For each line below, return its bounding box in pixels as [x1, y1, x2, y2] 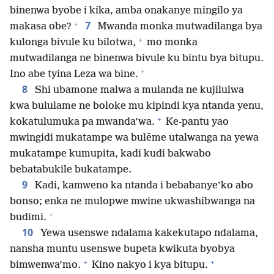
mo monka [144, 37, 198, 49]
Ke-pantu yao [163, 116, 229, 128]
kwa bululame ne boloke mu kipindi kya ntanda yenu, [10, 100, 264, 113]
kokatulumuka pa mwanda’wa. [10, 116, 155, 128]
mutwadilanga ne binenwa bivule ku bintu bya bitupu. [10, 53, 264, 65]
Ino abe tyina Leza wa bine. [10, 68, 138, 81]
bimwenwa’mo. [10, 259, 81, 272]
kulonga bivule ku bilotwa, [10, 37, 136, 49]
